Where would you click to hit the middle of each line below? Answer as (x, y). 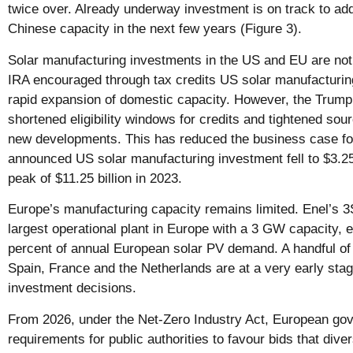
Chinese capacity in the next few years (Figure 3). (157, 29)
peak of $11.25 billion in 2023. (97, 178)
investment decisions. (74, 288)
